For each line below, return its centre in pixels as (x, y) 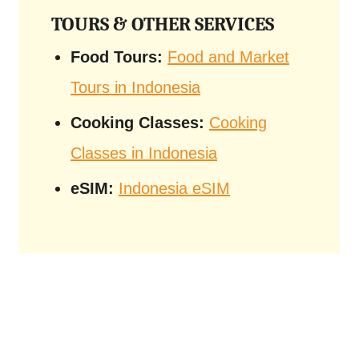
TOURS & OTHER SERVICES (163, 24)
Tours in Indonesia (135, 87)
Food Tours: (117, 57)
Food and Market (228, 57)
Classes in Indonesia (144, 153)
